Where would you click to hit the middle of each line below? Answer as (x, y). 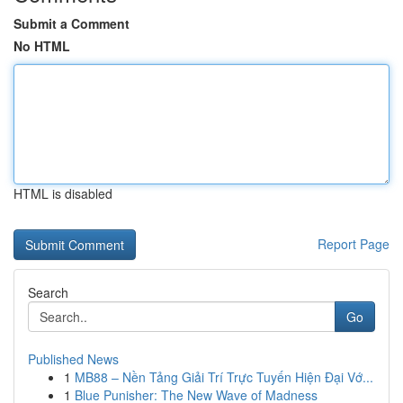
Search (48, 292)
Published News (73, 359)
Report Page (354, 244)
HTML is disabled (63, 193)
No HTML (42, 46)
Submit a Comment (72, 23)
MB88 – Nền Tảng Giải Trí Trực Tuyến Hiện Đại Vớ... (224, 377)
